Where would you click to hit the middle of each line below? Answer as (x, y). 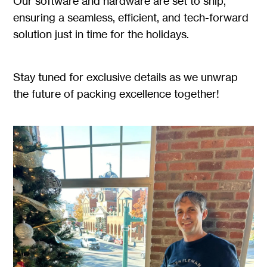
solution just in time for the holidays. (101, 34)
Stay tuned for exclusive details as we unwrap (126, 77)
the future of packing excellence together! (117, 93)
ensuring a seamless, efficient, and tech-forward (131, 17)
